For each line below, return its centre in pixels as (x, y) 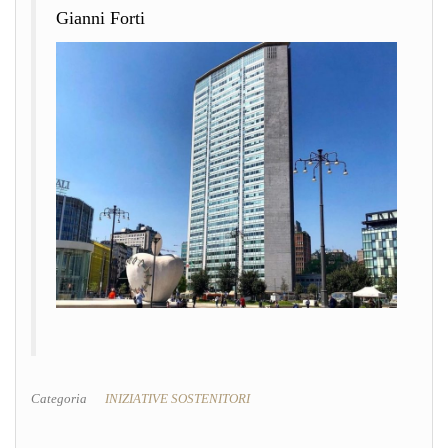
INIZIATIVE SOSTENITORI (177, 399)
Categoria (59, 399)
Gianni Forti (100, 17)
